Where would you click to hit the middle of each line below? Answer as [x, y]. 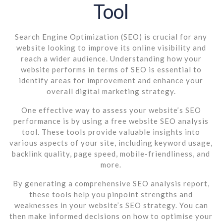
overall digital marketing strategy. [111, 91]
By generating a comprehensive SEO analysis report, [111, 183]
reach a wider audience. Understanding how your [111, 58]
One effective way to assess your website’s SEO [111, 110]
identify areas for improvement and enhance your [111, 80]
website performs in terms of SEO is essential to [111, 69]
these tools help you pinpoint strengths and [111, 194]
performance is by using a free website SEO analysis [111, 121]
